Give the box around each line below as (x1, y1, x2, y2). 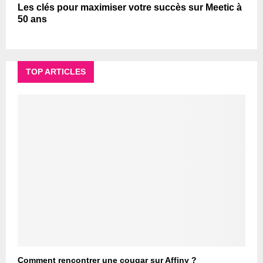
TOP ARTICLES (26, 67, 86, 77)
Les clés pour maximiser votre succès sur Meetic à (18, 2, 242, 13)
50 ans (18, 14, 47, 25)
